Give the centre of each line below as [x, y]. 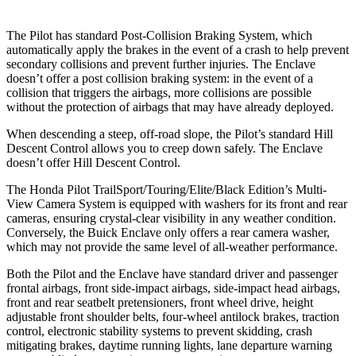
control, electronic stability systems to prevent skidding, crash [159, 331]
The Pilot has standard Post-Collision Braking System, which [159, 35]
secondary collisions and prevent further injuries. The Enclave [161, 64]
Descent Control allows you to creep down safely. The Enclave [164, 148]
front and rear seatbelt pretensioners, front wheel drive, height [160, 302]
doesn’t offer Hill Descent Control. [93, 162]
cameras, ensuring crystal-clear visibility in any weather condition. [171, 218]
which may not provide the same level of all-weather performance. [172, 246]
